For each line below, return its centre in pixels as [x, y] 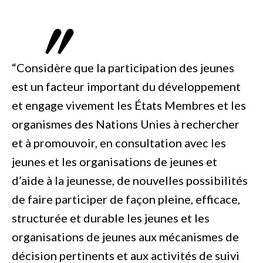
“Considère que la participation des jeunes [123, 67]
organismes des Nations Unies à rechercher [126, 124]
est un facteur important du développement [126, 86]
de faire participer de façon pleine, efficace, [126, 199]
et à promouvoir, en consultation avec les [119, 142]
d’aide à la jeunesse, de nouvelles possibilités [130, 180]
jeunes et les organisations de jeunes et [114, 161]
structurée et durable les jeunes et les [111, 218]
